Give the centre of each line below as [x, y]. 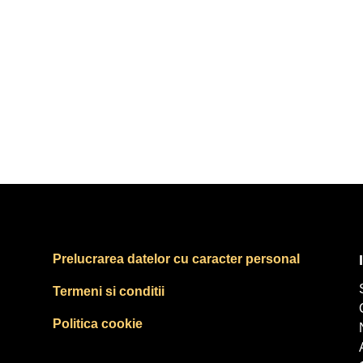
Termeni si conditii [108, 291]
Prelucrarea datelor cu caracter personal [176, 258]
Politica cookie [97, 323]
